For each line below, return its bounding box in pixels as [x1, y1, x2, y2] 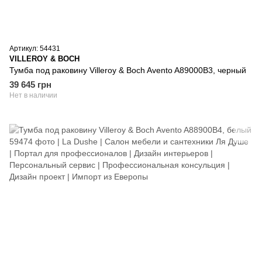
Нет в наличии [9, 91, 57, 99]
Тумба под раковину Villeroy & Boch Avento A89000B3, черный [9, 65, 246, 75]
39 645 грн [9, 79, 51, 89]
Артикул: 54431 [9, 44, 60, 53]
